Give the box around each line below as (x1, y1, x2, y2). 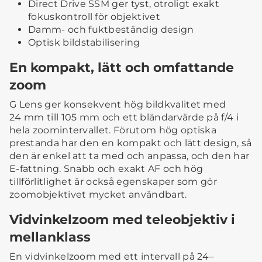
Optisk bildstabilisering (28, 37, 140, 49)
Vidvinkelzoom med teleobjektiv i (9, 212, 235, 227)
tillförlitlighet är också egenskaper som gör (9, 176, 218, 188)
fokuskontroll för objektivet (28, 11, 160, 23)
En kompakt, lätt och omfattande (9, 60, 234, 75)
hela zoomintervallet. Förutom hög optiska (9, 125, 217, 136)
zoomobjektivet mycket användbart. (9, 189, 187, 201)
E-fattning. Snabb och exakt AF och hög (9, 163, 204, 175)
